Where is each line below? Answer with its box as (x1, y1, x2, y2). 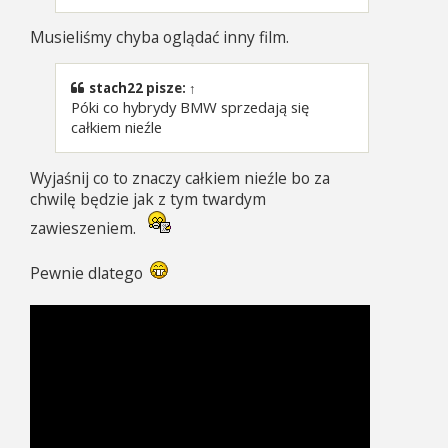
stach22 (89, 79, 143, 98)
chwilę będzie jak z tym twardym (30, 188, 266, 211)
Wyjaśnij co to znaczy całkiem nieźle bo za (30, 167, 330, 190)
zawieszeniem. (30, 217, 140, 240)
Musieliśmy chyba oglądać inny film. (30, 26, 289, 49)
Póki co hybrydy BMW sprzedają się (71, 97, 309, 118)
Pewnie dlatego (30, 262, 147, 285)
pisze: (143, 79, 189, 98)
